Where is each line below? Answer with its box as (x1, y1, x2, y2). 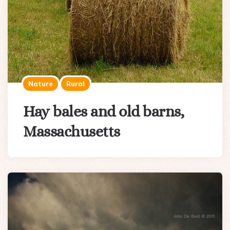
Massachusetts (23, 123, 120, 141)
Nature (28, 80, 53, 88)
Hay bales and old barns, (23, 103, 184, 121)
